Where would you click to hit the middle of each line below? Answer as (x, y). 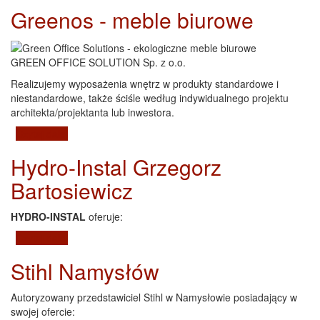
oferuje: (104, 216)
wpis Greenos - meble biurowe (137, 133)
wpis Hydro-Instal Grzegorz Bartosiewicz (159, 237)
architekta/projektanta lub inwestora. (92, 112)
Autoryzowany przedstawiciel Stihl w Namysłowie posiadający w (154, 297)
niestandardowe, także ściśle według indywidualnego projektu (150, 97)
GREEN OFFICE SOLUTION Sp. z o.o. (98, 62)
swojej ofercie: (43, 311)
